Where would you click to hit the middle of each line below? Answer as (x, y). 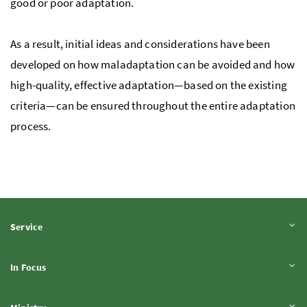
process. (31, 126)
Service (27, 227)
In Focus (28, 268)
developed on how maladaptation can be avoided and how (153, 65)
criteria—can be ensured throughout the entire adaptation (153, 106)
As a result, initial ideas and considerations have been (140, 44)
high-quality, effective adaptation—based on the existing (149, 85)
